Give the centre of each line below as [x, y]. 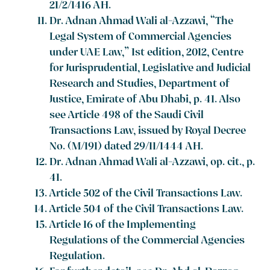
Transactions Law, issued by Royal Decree [148, 132]
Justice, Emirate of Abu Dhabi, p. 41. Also [145, 101]
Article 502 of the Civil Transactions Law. [146, 195]
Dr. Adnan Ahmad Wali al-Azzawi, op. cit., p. [152, 163]
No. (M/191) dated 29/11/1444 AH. [127, 148]
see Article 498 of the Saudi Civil [127, 116]
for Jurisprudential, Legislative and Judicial [150, 69]
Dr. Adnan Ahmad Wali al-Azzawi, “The [142, 22]
